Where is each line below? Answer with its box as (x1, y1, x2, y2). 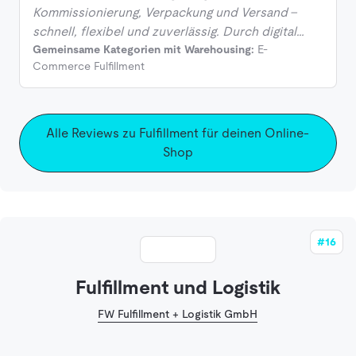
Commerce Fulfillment (33, 60, 145, 73)
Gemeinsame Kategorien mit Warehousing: (33, 43, 254, 56)
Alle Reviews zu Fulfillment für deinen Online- (46, 126, 310, 141)
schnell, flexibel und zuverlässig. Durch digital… (33, 24, 304, 40)
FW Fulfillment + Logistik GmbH (98, 308, 258, 321)
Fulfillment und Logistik (75, 277, 281, 299)
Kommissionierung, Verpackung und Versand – (33, 5, 297, 21)
